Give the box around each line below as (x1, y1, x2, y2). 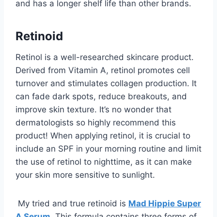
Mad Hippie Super (128, 199, 201, 209)
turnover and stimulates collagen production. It (15, 78, 197, 89)
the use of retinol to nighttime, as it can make (15, 157, 192, 167)
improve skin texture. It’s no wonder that (15, 105, 171, 115)
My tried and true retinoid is (18, 199, 128, 209)
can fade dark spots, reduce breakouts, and (15, 92, 187, 102)
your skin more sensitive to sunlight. (15, 170, 155, 180)
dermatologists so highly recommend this (15, 118, 176, 128)
